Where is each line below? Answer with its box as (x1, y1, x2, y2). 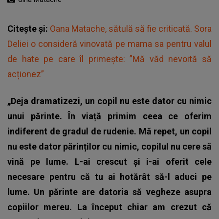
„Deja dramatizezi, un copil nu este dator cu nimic (7, 95, 212, 106)
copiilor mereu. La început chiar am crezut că (7, 201, 212, 212)
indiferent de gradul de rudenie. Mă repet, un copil (7, 126, 212, 136)
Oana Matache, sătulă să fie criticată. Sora (50, 23, 212, 34)
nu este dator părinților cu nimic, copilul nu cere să (7, 141, 212, 152)
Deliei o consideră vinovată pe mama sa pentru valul (7, 38, 212, 49)
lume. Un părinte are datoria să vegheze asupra (7, 186, 212, 197)
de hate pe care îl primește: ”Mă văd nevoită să (7, 53, 212, 64)
